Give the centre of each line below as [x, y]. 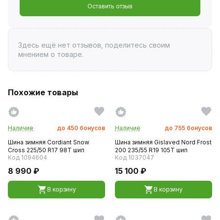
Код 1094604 [27, 157]
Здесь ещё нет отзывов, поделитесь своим [94, 45]
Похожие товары [43, 92]
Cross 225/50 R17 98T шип [46, 150]
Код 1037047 [134, 157]
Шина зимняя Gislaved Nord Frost [163, 142]
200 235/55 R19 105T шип [151, 150]
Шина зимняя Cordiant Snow [49, 142]
